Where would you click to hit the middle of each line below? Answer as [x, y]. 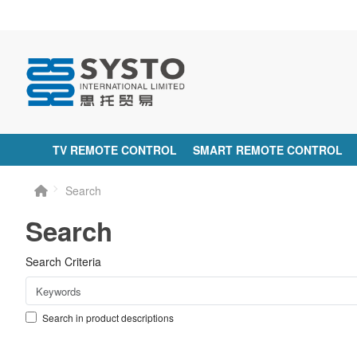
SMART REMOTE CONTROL [268, 150]
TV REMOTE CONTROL [115, 150]
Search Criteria [64, 261]
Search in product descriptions [108, 318]
